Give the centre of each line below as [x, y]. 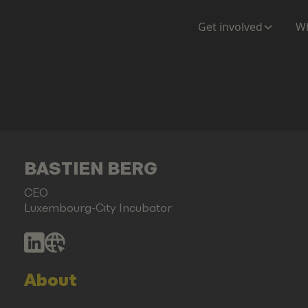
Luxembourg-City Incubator [98, 208]
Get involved [231, 26]
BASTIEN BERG [90, 169]
